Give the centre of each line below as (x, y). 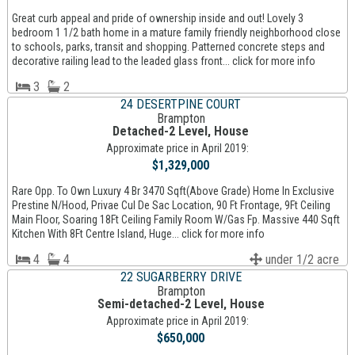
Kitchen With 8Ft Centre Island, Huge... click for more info (138, 234)
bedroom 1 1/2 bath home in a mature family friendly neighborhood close (176, 33)
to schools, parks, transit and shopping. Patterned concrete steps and (168, 47)
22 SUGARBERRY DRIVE (181, 277)
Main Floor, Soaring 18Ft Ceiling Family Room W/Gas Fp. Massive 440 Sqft (176, 220)
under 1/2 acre (301, 260)
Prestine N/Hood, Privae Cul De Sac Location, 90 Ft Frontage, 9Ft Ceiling (171, 206)
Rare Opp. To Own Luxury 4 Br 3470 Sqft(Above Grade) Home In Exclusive (173, 191)
